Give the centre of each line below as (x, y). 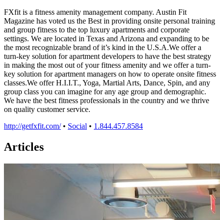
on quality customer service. (47, 109)
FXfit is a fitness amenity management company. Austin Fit (95, 12)
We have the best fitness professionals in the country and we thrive (107, 100)
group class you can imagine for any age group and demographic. (105, 91)
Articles (24, 147)
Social (77, 126)
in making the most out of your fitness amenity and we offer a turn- (107, 65)
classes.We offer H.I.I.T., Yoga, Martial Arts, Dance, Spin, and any (107, 82)
